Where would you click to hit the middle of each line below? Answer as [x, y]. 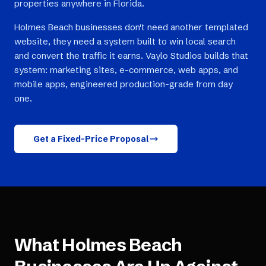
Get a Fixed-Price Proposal [91, 139]
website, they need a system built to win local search [125, 41]
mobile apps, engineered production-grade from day [123, 84]
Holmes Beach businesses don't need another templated [131, 27]
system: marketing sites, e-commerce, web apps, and [126, 70]
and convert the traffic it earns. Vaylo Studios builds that [131, 56]
